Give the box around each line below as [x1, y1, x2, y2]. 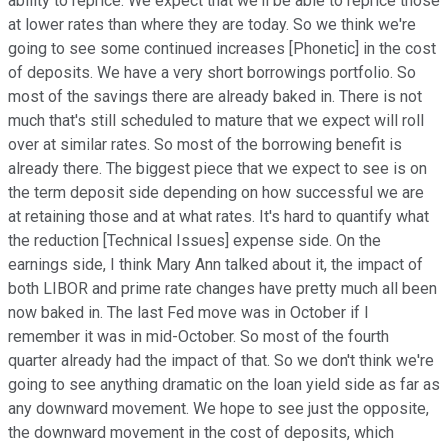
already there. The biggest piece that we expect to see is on [8, 159, 427, 179]
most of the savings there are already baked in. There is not [8, 87, 422, 107]
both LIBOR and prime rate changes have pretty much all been [8, 279, 437, 299]
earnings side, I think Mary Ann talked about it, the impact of [8, 255, 423, 275]
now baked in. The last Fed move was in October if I [8, 303, 369, 323]
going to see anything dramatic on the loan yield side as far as [8, 375, 440, 395]
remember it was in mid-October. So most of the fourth [8, 327, 389, 347]
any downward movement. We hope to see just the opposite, [8, 399, 429, 419]
